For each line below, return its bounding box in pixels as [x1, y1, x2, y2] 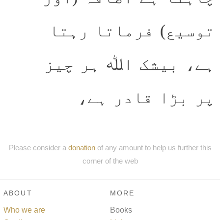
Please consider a [8, 143, 68, 152]
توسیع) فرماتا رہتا [49, 21, 215, 40]
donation [68, 143, 95, 152]
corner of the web [82, 156, 138, 165]
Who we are [3, 205, 45, 214]
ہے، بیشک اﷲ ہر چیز [44, 55, 215, 73]
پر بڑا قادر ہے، [77, 88, 215, 107]
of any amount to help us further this [95, 143, 212, 152]
